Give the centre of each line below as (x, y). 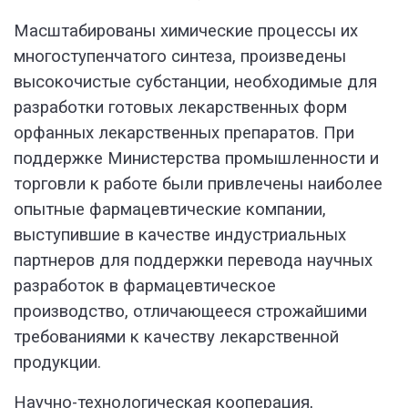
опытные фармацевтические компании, (170, 210)
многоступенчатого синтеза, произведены (180, 57)
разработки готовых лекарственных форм (180, 108)
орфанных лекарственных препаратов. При (184, 133)
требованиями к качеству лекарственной (176, 337)
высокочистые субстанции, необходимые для (195, 82)
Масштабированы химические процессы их (186, 31)
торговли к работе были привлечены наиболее (198, 184)
